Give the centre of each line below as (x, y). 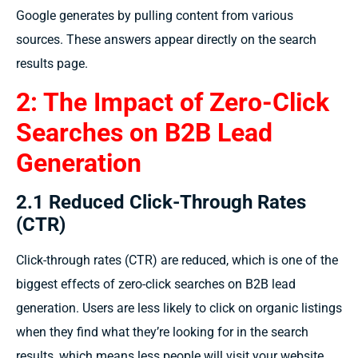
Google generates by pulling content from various (155, 16)
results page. (52, 64)
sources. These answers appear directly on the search (166, 40)
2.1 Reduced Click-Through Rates (161, 203)
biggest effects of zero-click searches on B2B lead (156, 284)
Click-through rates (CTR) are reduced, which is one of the (177, 261)
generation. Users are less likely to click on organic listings (179, 308)
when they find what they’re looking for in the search (162, 332)
